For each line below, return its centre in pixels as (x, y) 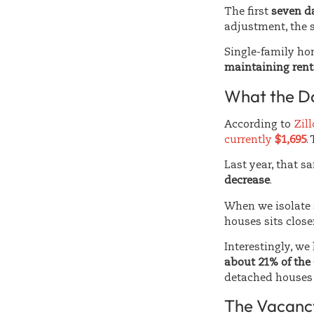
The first (248, 11)
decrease (247, 181)
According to (259, 124)
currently (250, 139)
